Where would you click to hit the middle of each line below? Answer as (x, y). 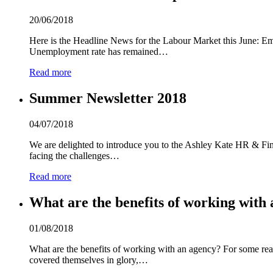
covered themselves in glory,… (89, 260)
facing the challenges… (74, 155)
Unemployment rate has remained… (99, 52)
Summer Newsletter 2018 (108, 98)
